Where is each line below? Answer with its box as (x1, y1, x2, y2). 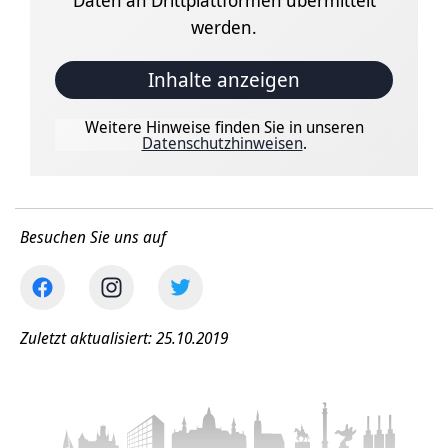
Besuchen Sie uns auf (20, 226, 166, 249)
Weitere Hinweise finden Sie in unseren (84, 116, 364, 139)
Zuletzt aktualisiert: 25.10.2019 (20, 327, 228, 350)
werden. (191, 15, 257, 40)
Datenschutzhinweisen (141, 132, 303, 155)
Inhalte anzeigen (148, 66, 300, 94)
